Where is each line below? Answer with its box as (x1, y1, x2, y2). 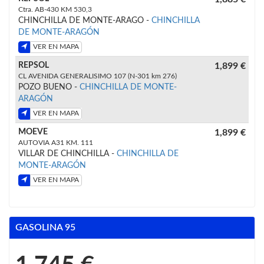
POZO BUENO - (18, 82, 80, 91)
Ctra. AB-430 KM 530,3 (18, 5, 92, 13)
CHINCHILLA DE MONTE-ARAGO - (18, 16, 151, 25)
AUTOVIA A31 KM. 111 (18, 138, 93, 146)
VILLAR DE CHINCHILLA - (18, 149, 117, 158)
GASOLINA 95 (15, 222, 75, 232)
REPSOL (18, 61, 49, 70)
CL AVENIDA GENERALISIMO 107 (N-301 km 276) (18, 72, 177, 80)
